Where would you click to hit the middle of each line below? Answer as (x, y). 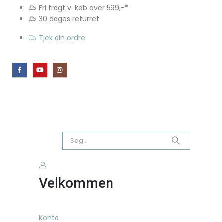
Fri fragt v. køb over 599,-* (83, 8)
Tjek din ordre (62, 38)
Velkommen (76, 183)
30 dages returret (69, 19)
